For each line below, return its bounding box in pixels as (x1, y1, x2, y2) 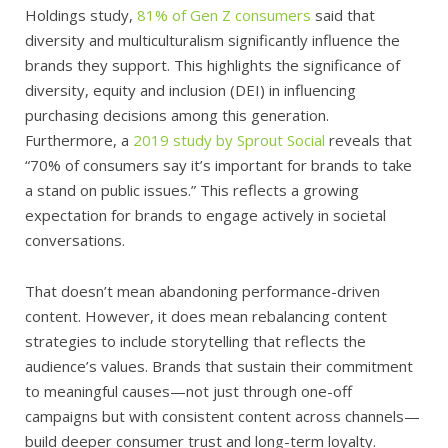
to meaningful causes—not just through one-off (25, 380, 352, 401)
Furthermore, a (25, 129, 133, 150)
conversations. (25, 229, 125, 250)
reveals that (325, 129, 412, 150)
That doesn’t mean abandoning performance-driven (25, 280, 380, 301)
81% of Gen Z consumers (137, 4, 311, 25)
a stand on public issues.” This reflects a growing (25, 179, 359, 200)
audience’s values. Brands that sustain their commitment (25, 355, 413, 376)
